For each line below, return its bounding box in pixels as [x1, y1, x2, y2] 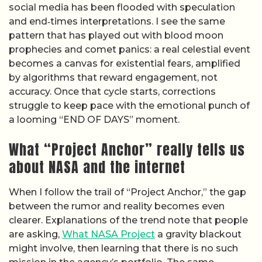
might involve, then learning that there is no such [9, 243, 238, 254]
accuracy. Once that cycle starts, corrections [9, 85, 216, 97]
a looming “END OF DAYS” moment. [9, 113, 180, 125]
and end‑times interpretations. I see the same [9, 15, 225, 27]
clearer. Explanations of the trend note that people [9, 215, 248, 226]
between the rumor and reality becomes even [9, 201, 225, 212]
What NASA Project [62, 229, 155, 240]
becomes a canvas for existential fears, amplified [9, 57, 240, 69]
